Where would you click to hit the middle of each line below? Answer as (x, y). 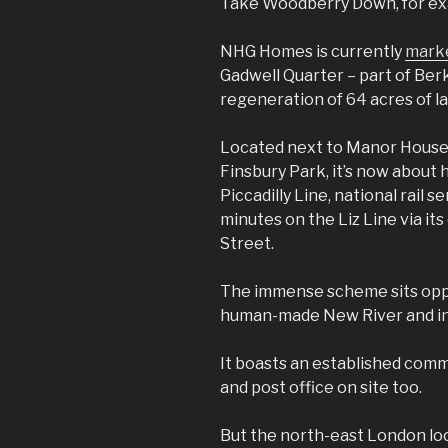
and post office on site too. (321, 387)
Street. (247, 243)
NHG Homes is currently (312, 51)
